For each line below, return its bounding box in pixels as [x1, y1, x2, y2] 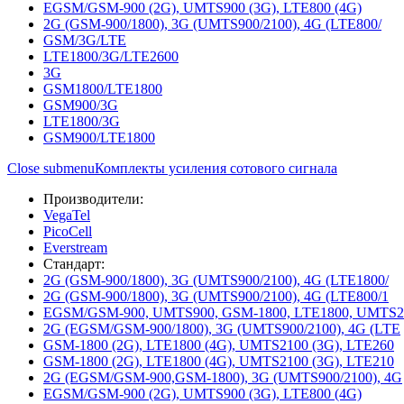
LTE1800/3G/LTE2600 [43, 49, 179, 64]
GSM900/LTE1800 [43, 130, 155, 145]
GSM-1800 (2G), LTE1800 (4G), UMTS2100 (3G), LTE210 [43, 353, 394, 369]
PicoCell [43, 224, 92, 239]
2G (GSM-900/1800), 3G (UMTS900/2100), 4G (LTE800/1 [43, 289, 389, 304]
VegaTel [43, 207, 90, 223]
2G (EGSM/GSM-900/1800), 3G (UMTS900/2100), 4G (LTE [43, 321, 400, 336]
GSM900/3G [43, 97, 118, 113]
